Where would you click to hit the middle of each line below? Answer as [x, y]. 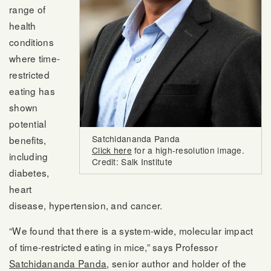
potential [28, 123]
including [29, 156]
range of [28, 9]
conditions [31, 41]
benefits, [28, 139]
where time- [35, 58]
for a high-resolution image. [188, 150]
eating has [32, 90]
